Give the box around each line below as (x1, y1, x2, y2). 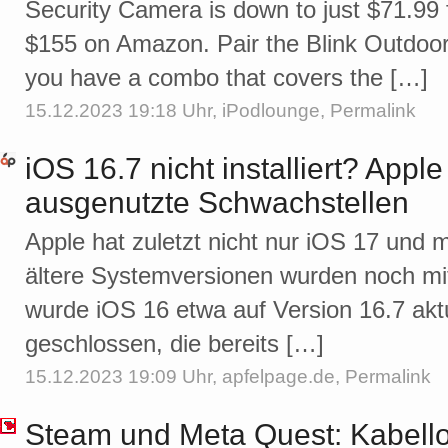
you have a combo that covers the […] (25, 64, 428, 92)
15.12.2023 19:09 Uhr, (25, 366, 222, 388)
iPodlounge (222, 100, 320, 122)
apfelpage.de (222, 366, 335, 388)
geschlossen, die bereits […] (25, 330, 324, 358)
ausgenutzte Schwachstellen (25, 186, 409, 220)
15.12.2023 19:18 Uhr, (25, 100, 222, 122)
